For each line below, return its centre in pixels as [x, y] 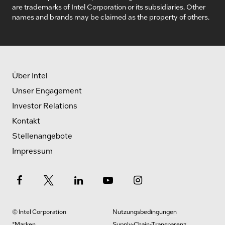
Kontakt [26, 121]
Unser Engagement [47, 91]
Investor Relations [45, 106]
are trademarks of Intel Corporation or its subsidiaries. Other [109, 7]
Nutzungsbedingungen [145, 212]
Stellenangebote [42, 136]
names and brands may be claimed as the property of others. [111, 17]
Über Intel [30, 76]
